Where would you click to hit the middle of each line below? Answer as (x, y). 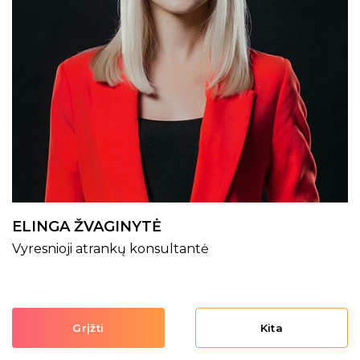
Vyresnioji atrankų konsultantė (110, 249)
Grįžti (88, 328)
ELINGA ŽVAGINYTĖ (87, 227)
